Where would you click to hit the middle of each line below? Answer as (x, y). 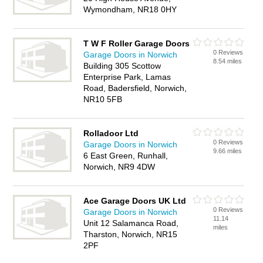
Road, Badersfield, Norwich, (135, 88)
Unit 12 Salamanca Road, (131, 223)
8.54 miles (228, 61)
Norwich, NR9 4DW (119, 167)
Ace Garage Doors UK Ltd (135, 201)
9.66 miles (228, 151)
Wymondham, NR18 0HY (130, 9)
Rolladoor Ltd (111, 133)
